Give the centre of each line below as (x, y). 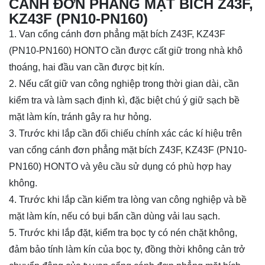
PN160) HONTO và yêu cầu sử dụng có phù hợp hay (120, 167)
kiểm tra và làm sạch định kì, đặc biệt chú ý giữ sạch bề (124, 101)
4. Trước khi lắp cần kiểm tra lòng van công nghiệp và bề (128, 200)
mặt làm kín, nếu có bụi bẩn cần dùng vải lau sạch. (114, 216)
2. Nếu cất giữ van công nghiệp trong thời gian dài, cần (124, 84)
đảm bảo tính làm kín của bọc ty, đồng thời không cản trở (127, 250)
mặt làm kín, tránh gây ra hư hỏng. (80, 117)
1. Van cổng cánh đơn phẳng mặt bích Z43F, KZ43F (117, 34)
